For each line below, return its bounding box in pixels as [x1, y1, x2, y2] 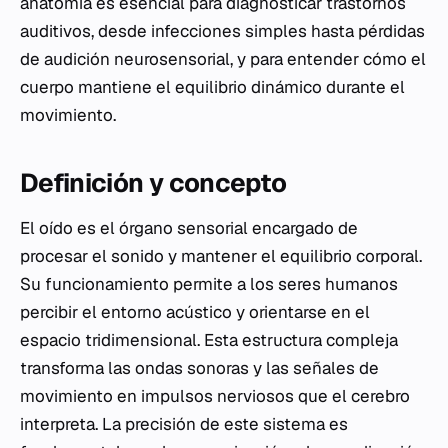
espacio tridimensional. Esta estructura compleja [20, 329, 398, 352]
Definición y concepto [20, 166, 287, 201]
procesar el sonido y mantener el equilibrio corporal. [20, 245, 422, 268]
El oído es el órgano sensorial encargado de [20, 217, 358, 240]
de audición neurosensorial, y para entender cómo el [20, 48, 426, 71]
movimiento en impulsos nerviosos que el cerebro [20, 385, 410, 408]
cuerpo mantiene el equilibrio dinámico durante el [20, 76, 405, 99]
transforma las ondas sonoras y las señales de [20, 357, 379, 380]
